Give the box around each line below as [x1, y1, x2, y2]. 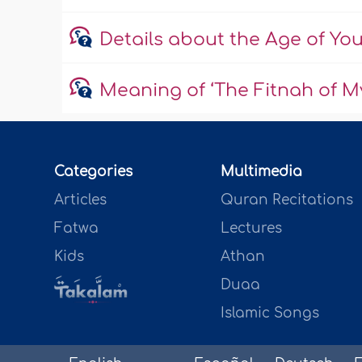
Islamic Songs [220, 305, 319, 322]
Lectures [220, 221, 282, 237]
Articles [54, 192, 107, 208]
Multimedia [220, 164, 302, 180]
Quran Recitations [220, 192, 353, 208]
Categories [54, 164, 133, 180]
